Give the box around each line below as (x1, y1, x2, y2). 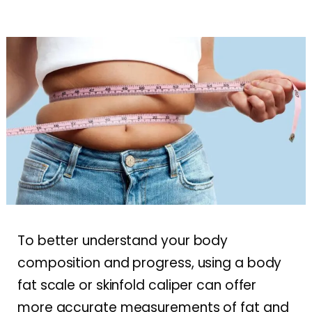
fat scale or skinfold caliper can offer (17, 275, 257, 295)
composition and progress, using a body (17, 253, 282, 272)
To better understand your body (17, 231, 228, 250)
